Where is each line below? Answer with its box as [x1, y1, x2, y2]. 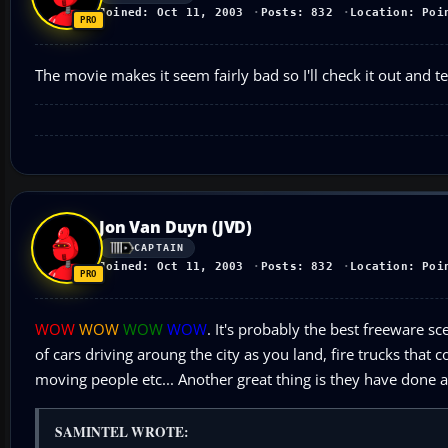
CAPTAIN [134, 242, 185, 254]
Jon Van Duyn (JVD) [99, 215, 253, 238]
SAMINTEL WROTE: [55, 421, 189, 442]
